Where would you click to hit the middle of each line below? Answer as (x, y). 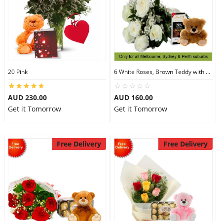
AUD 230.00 (27, 97)
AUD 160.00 (133, 97)
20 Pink (18, 72)
